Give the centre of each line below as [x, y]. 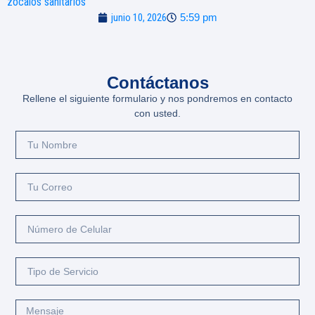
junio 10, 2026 [139, 17]
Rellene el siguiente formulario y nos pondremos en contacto [157, 98]
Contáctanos [157, 82]
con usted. [157, 113]
